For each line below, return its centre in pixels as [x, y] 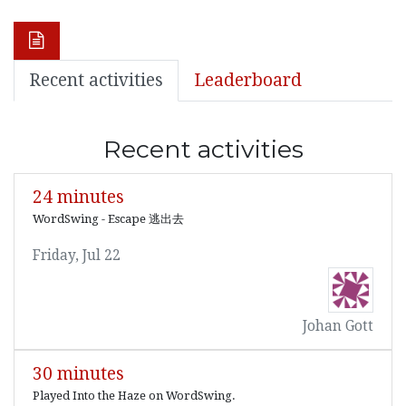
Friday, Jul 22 [77, 256]
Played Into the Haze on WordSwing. [134, 396]
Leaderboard [248, 80]
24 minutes [78, 197]
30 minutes [78, 374]
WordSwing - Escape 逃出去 [108, 219]
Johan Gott [338, 326]
